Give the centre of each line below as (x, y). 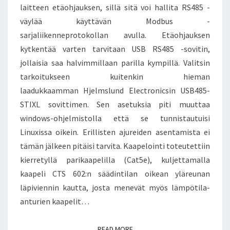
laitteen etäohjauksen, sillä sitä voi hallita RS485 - (115, 7)
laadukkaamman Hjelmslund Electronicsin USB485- (115, 90)
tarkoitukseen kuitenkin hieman (115, 76)
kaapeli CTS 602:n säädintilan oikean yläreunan (115, 173)
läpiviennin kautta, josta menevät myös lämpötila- (115, 187)
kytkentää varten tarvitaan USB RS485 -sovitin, (115, 49)
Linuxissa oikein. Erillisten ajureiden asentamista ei (115, 132)
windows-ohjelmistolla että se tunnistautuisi (115, 118)
